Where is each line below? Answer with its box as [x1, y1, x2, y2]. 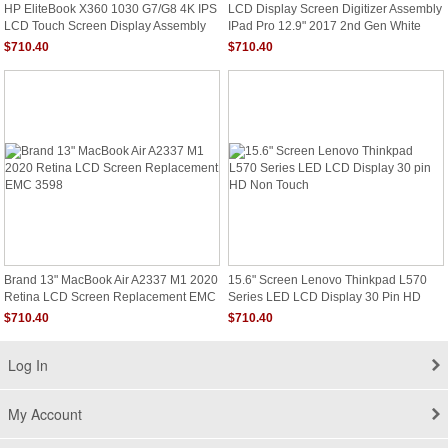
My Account [8, 404, 82, 424]
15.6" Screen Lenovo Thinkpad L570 [228, 273, 427, 287]
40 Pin [4, 35, 39, 47]
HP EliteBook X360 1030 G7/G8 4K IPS [4, 2, 217, 16]
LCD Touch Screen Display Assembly [4, 19, 206, 31]
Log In [8, 355, 48, 375]
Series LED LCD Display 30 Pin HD [228, 290, 421, 302]
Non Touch [228, 306, 287, 318]
